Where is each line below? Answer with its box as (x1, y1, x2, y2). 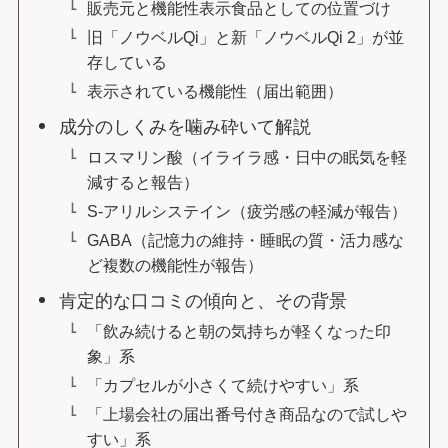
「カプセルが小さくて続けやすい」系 (87, 376, 360, 395)
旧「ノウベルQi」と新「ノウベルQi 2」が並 (87, 27, 405, 46)
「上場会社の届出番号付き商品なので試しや (87, 405, 408, 424)
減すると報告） (87, 172, 200, 191)
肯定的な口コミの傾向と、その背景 (59, 291, 348, 311)
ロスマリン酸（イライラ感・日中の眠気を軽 (87, 147, 408, 166)
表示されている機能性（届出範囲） (87, 82, 344, 100)
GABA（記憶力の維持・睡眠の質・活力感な (87, 231, 405, 250)
